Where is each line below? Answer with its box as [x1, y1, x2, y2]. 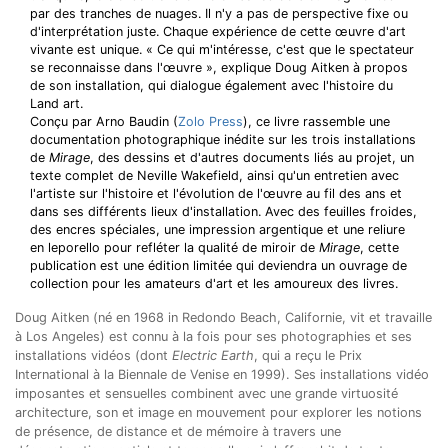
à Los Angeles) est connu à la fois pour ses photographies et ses [15, 329, 412, 344]
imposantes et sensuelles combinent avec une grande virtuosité [15, 386, 398, 401]
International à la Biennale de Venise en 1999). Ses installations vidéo [15, 367, 429, 382]
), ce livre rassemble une [243, 114, 390, 129]
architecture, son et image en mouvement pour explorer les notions [15, 405, 422, 420]
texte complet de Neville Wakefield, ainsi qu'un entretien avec [30, 168, 399, 183]
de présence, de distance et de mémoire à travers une [15, 424, 341, 439]
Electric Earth [172, 348, 254, 363]
